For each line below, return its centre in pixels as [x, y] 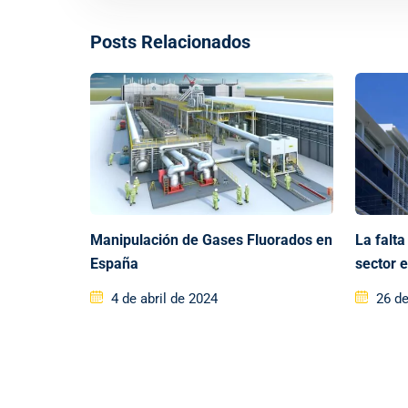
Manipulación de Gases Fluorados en [211, 240]
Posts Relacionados [170, 42]
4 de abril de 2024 [164, 298]
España [114, 263]
